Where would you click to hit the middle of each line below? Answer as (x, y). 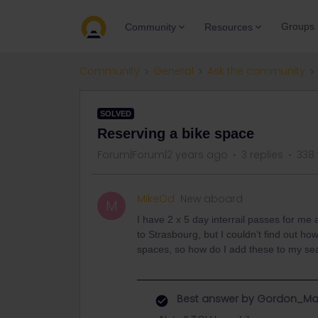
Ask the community (256, 71)
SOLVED (116, 114)
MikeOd (156, 199)
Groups (298, 26)
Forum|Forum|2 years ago (163, 155)
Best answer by (215, 299)
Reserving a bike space (176, 133)
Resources (229, 27)
